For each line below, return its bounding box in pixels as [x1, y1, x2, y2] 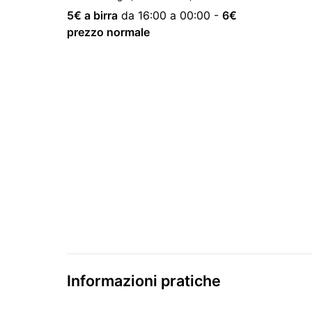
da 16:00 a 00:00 [121, 8, 210, 22]
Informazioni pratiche [67, 272, 221, 290]
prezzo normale [67, 24, 150, 39]
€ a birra [74, 8, 118, 22]
